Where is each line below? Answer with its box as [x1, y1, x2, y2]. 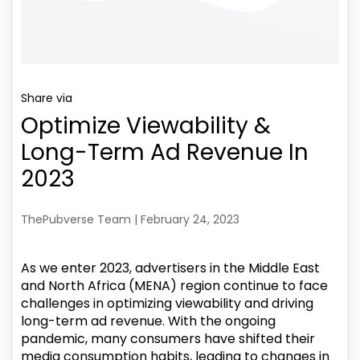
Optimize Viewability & [21, 110, 272, 141]
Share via [21, 90, 76, 106]
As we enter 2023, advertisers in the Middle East [21, 259, 321, 277]
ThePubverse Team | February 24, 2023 [21, 211, 240, 227]
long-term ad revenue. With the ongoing [21, 312, 276, 330]
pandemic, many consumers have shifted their [21, 329, 316, 348]
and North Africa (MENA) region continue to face [21, 276, 329, 295]
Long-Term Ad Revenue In [21, 137, 309, 168]
